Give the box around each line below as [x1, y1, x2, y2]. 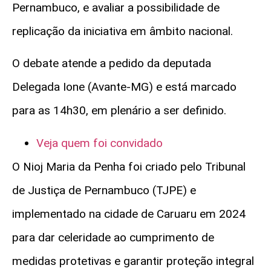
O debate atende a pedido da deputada [12, 56, 211, 71]
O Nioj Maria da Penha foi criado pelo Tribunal [12, 159, 246, 174]
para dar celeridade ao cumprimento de [12, 230, 214, 244]
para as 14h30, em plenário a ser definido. [12, 103, 226, 118]
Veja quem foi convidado [36, 135, 163, 150]
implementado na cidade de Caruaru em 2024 [12, 206, 246, 221]
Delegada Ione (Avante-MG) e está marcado [12, 80, 237, 94]
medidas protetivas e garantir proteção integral [12, 253, 254, 268]
